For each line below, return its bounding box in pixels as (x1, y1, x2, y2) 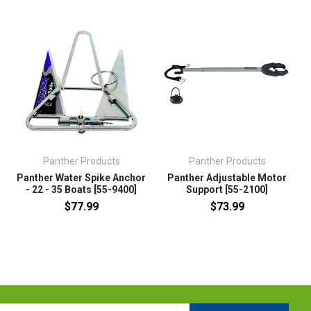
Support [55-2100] (186, 184, 269, 196)
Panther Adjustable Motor (167, 172, 287, 184)
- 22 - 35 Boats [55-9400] (26, 184, 137, 196)
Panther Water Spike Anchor (17, 172, 146, 184)
